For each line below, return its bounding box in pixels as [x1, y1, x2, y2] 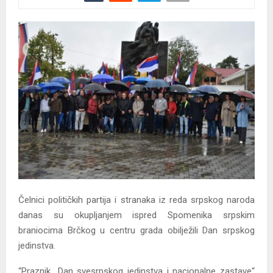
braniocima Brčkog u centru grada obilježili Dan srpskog [18, 225, 255, 236]
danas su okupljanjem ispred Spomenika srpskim [18, 210, 255, 221]
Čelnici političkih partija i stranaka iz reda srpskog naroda [18, 194, 255, 206]
